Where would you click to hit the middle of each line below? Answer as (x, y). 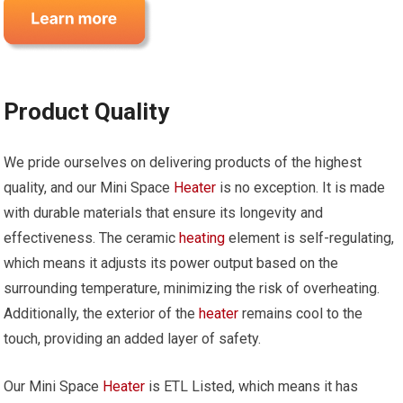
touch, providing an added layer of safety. (133, 338)
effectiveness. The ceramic (92, 237)
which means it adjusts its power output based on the (171, 263)
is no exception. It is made (301, 187)
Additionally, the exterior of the (102, 313)
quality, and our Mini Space (89, 187)
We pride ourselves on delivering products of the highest (183, 162)
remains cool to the (301, 313)
